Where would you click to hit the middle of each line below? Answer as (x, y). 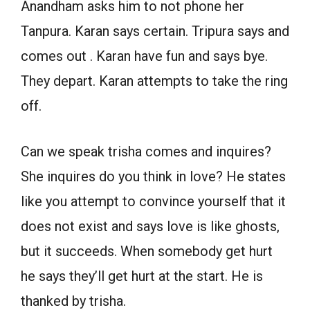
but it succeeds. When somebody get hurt (147, 252)
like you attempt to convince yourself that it (153, 202)
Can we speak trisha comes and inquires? (146, 152)
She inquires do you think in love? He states (153, 177)
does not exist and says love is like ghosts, (150, 227)
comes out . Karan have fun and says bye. (144, 56)
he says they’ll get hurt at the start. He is (142, 276)
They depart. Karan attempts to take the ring (154, 81)
